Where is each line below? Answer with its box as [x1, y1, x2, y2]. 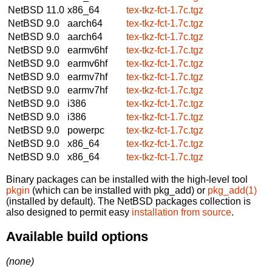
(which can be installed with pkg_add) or [30, 185, 208, 195]
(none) [6, 256, 34, 267]
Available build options [6, 229, 148, 245]
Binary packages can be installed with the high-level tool [6, 174, 248, 185]
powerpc [67, 124, 104, 135]
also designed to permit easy [6, 206, 132, 217]
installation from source [132, 206, 231, 217]
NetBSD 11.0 [8, 4, 64, 15]
